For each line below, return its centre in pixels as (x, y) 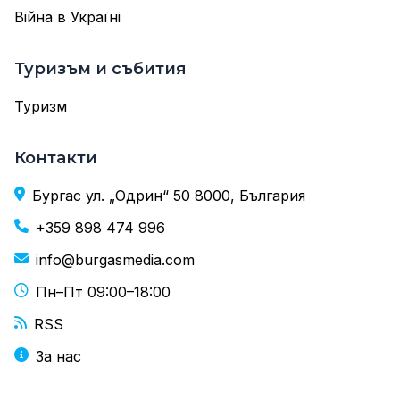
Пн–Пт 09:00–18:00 (103, 292)
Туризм (41, 106)
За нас (58, 356)
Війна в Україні (67, 17)
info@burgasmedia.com (115, 260)
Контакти (56, 158)
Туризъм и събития (100, 69)
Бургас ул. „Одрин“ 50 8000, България (169, 196)
